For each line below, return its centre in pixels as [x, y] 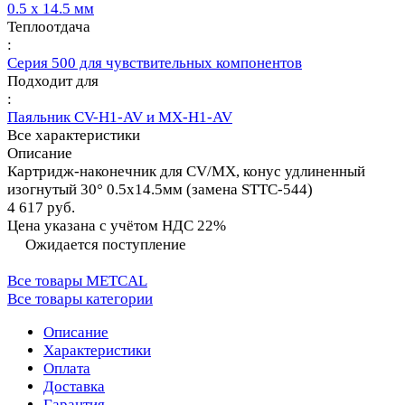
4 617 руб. [41, 208]
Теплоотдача [49, 27]
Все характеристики [74, 136]
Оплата [67, 369]
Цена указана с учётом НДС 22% [117, 226]
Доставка [74, 387]
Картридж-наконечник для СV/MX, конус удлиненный [186, 172]
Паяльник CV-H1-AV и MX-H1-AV [120, 118]
